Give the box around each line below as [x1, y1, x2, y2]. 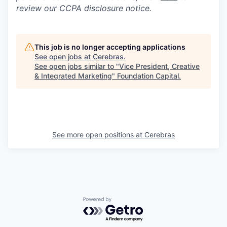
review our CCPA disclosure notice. [16, 3, 152, 13]
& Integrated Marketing [34, 71, 112, 80]
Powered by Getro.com [83, 197, 172, 207]
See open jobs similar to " [34, 62, 119, 70]
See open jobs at [34, 52, 93, 61]
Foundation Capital [117, 71, 179, 80]
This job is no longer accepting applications [34, 43, 185, 51]
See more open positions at [52, 130, 144, 139]
